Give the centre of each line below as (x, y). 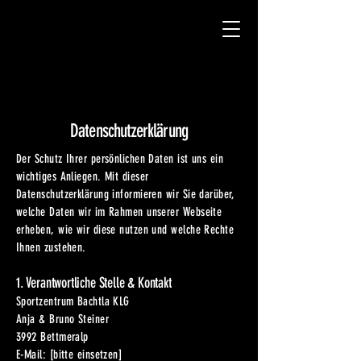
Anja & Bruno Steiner (62, 319)
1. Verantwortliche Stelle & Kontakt (94, 283)
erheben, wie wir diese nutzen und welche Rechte (125, 230)
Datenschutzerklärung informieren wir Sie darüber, (126, 194)
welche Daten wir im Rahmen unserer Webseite (119, 212)
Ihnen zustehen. (51, 247)
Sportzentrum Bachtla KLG (73, 301)
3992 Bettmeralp (52, 337)
